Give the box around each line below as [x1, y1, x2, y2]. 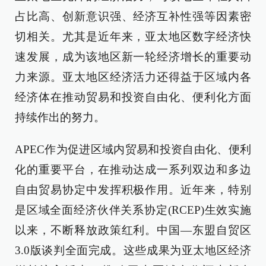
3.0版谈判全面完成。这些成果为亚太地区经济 [15, 243, 251, 256]
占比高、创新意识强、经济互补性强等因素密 [15, 9, 251, 23]
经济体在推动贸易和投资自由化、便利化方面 [15, 90, 251, 103]
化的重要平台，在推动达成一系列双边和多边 [15, 163, 251, 176]
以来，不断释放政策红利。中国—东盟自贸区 [15, 223, 251, 236]
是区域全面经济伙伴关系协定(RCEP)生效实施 [15, 203, 251, 216]
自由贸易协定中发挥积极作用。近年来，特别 [15, 183, 251, 196]
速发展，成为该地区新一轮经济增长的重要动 [15, 50, 251, 63]
